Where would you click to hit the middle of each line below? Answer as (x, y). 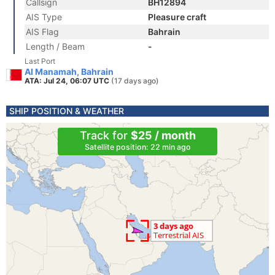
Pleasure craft (177, 17)
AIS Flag (42, 32)
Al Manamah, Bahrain (69, 72)
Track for (105, 135)
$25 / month (163, 135)
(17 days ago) (135, 81)
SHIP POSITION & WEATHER (67, 111)
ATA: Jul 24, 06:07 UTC (68, 81)
